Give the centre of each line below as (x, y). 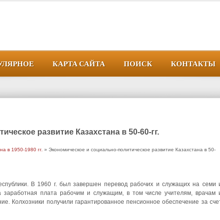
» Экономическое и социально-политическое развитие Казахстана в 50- (129, 150)
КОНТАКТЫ (193, 63)
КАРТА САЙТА (79, 63)
